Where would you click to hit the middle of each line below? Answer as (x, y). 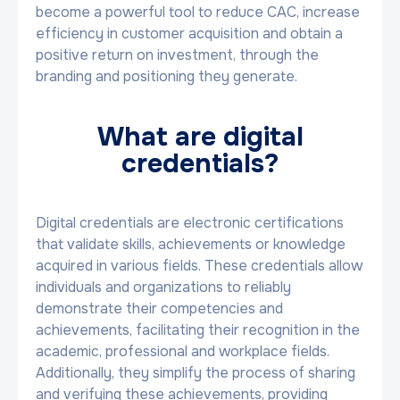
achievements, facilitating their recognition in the (198, 330)
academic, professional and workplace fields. (183, 351)
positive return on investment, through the (177, 55)
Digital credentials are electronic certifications (190, 223)
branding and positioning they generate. (167, 76)
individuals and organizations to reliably (163, 287)
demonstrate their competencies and (159, 308)
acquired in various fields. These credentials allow (199, 266)
